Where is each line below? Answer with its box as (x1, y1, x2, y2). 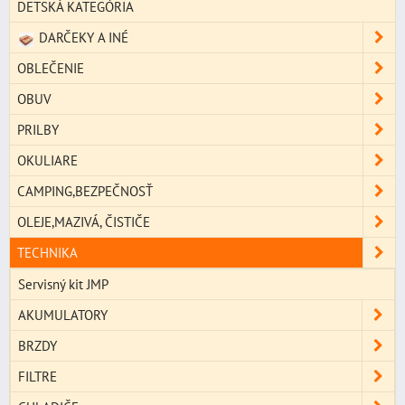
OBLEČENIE (17, 59, 84, 78)
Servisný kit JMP (18, 275, 108, 294)
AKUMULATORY (18, 306, 108, 325)
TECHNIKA (17, 243, 78, 262)
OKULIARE (17, 151, 78, 170)
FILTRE (18, 367, 57, 386)
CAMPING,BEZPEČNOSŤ (17, 182, 153, 201)
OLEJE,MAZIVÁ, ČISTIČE (17, 212, 150, 231)
